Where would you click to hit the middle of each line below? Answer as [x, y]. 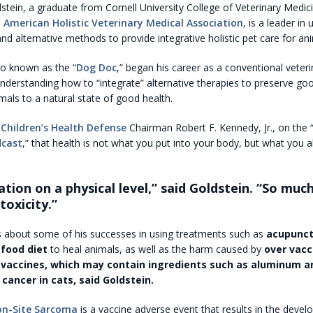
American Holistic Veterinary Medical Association [123, 22]
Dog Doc [96, 67]
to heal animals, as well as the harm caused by [155, 249]
